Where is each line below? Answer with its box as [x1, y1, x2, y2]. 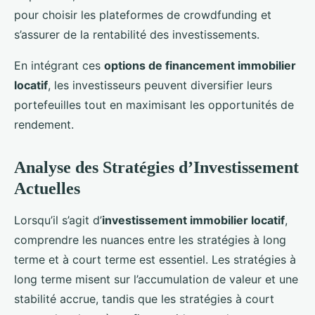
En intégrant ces [14, 58, 104, 72]
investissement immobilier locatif [102, 212, 285, 227]
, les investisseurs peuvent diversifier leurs [48, 77, 272, 92]
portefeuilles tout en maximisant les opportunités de [14, 97, 294, 112]
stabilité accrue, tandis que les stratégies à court [14, 291, 274, 306]
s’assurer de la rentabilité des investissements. [14, 27, 259, 41]
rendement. [14, 117, 74, 131]
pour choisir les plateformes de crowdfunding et [14, 7, 271, 22]
